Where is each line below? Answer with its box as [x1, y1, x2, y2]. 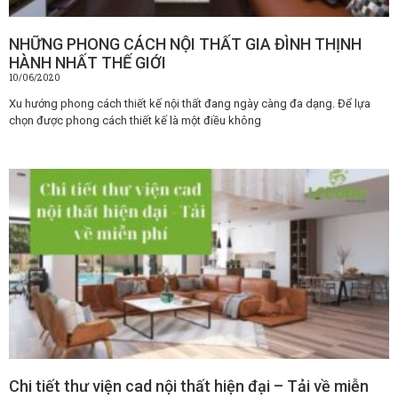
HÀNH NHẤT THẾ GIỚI [9, 52, 166, 72]
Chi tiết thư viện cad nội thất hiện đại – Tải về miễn [9, 376, 369, 395]
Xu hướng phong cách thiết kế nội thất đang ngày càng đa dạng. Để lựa [9, 96, 370, 110]
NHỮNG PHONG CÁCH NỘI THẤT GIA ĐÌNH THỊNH [9, 34, 362, 53]
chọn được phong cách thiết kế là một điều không [9, 113, 261, 127]
